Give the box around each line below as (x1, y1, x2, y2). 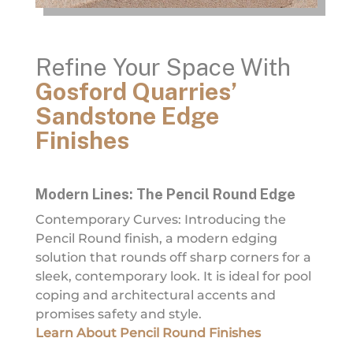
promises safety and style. (35, 306, 202, 321)
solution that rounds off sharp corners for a (35, 249, 311, 265)
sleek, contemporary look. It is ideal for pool (35, 268, 311, 284)
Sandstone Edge (35, 101, 219, 130)
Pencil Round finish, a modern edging (35, 230, 277, 246)
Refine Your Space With (35, 52, 291, 81)
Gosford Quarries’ (35, 76, 237, 106)
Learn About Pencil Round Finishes (35, 325, 261, 340)
